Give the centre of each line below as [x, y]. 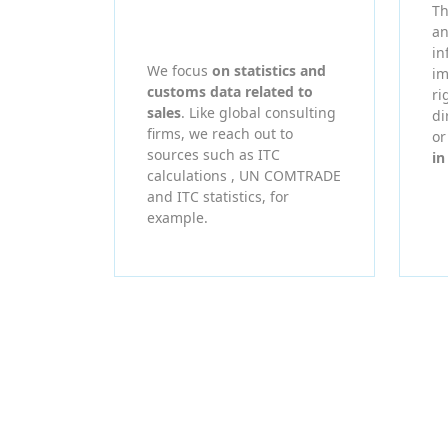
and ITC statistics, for [218, 197]
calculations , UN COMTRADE [244, 176]
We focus [179, 71]
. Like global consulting [258, 113]
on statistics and [269, 71]
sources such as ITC [213, 155]
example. [177, 218]
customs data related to [230, 92]
